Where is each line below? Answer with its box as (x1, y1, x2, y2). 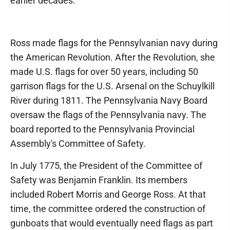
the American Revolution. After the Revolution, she (10, 52, 215, 63)
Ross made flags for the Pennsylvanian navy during (10, 37, 218, 49)
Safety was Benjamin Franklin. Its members (10, 175, 187, 186)
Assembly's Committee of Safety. (10, 138, 146, 149)
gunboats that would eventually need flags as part (10, 218, 213, 229)
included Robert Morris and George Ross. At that (10, 189, 206, 200)
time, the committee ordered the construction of (10, 203, 205, 215)
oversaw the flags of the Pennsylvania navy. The (10, 109, 206, 121)
